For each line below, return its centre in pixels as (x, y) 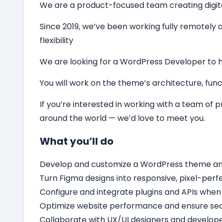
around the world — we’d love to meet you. (122, 118)
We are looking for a (80, 62)
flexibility (56, 41)
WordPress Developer (163, 62)
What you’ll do (77, 141)
